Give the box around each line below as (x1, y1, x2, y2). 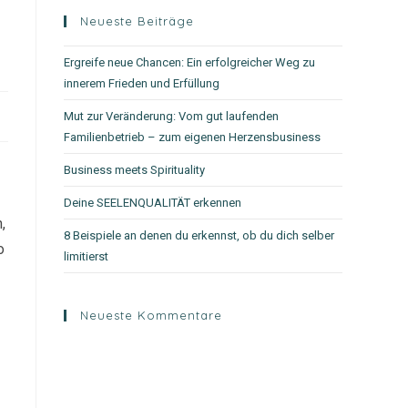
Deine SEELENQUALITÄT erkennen (64, 196, 241, 209)
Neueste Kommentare (80, 308, 222, 322)
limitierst (64, 250, 108, 263)
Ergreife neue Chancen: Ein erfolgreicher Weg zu (64, 56, 315, 69)
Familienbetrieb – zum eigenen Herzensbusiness (64, 130, 321, 144)
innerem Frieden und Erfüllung (64, 76, 219, 90)
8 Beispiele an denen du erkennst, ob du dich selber (64, 229, 334, 242)
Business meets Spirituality (64, 163, 205, 177)
